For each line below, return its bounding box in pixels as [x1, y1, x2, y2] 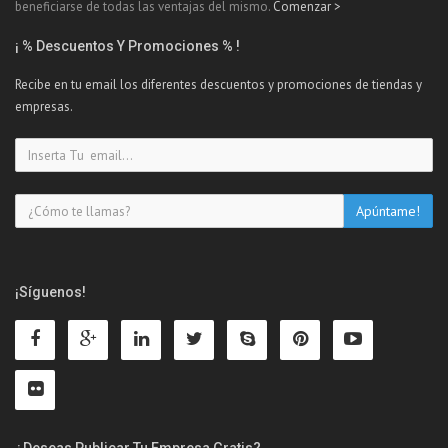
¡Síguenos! [15, 284, 86, 301]
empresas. [15, 98, 73, 116]
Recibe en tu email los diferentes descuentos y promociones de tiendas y [15, 76, 422, 94]
